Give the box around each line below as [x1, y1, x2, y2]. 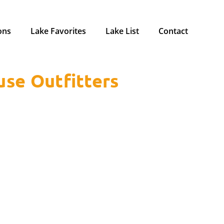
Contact [158, 25, 188, 36]
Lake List [105, 25, 139, 36]
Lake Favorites [30, 25, 86, 36]
